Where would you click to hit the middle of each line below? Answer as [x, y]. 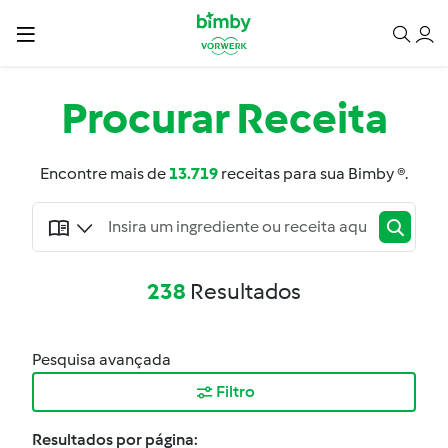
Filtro [235, 391]
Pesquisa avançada [101, 359]
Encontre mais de [104, 173]
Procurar [144, 118]
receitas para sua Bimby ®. [313, 173]
